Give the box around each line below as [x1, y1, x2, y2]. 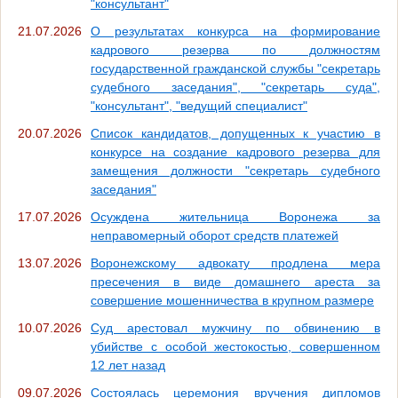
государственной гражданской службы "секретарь [91, 61, 380, 76]
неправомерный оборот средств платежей [91, 228, 338, 243]
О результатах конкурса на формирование [91, 24, 380, 39]
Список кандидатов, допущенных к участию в [91, 126, 380, 141]
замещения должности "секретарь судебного [91, 163, 380, 179]
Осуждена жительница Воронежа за [91, 210, 380, 225]
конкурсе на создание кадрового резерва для [91, 145, 380, 160]
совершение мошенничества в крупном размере [91, 293, 374, 308]
